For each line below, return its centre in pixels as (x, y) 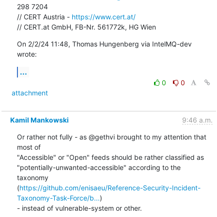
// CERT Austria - (44, 16)
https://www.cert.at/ (103, 16)
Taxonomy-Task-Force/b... (58, 198)
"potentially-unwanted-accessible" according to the (99, 167)
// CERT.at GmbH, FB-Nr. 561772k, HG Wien (86, 27)
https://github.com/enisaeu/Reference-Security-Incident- (110, 187)
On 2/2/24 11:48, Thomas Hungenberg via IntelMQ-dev (104, 44)
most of (30, 147)
